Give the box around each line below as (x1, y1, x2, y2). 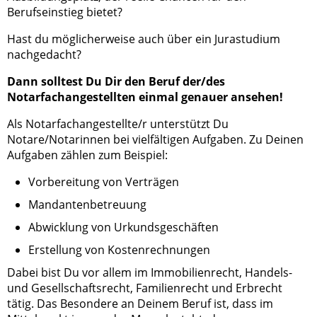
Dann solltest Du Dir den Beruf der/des (7, 74, 225, 90)
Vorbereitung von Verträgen (28, 174, 179, 190)
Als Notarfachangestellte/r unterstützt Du (7, 116, 229, 132)
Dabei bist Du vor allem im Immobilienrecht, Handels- (7, 265, 292, 281)
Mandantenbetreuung (28, 197, 146, 213)
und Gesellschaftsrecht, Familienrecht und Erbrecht (7, 280, 282, 296)
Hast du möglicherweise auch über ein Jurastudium (7, 31, 280, 47)
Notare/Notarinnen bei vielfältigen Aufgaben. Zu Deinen (7, 132, 304, 148)
